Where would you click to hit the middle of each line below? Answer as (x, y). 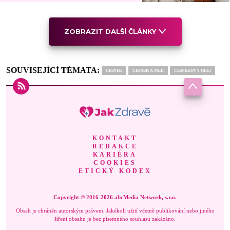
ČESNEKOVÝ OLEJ (193, 70)
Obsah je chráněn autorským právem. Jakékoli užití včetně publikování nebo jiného (115, 210)
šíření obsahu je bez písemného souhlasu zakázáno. (115, 218)
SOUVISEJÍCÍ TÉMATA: (53, 70)
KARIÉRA (115, 154)
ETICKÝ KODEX (115, 171)
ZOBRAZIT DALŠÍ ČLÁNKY (110, 31)
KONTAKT (115, 138)
